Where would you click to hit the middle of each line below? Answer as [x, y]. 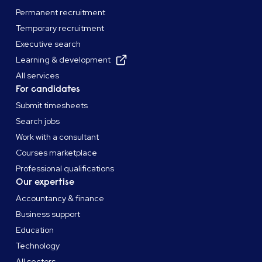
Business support [48, 214]
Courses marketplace [57, 153]
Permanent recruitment [61, 13]
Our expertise [45, 182]
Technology [38, 246]
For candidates [48, 89]
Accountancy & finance [60, 199]
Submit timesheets [52, 106]
